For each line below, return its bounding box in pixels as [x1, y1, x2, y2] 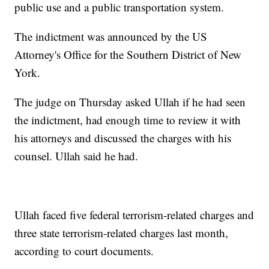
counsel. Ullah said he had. [14, 148, 139, 164]
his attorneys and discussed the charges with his [14, 130, 232, 146]
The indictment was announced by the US [14, 29, 208, 44]
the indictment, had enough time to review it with [14, 112, 241, 128]
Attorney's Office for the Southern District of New [14, 47, 242, 62]
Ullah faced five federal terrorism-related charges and [14, 207, 255, 223]
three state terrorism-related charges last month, [14, 225, 229, 241]
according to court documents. [14, 243, 154, 259]
